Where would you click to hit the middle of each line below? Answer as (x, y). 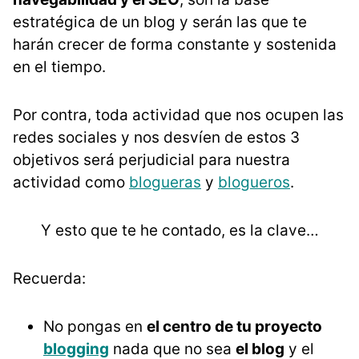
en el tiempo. (59, 67)
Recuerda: (49, 278)
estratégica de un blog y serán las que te (160, 22)
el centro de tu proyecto (234, 326)
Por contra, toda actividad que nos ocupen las (178, 115)
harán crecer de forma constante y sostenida (175, 44)
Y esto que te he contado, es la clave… (179, 230)
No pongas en (95, 326)
